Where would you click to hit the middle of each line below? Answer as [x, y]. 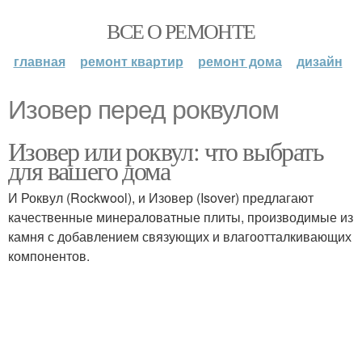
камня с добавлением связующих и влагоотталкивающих [180, 236]
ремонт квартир [131, 61]
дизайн [319, 61]
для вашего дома [89, 170]
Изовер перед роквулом [143, 110]
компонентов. [49, 256]
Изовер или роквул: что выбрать [166, 151]
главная [39, 61]
